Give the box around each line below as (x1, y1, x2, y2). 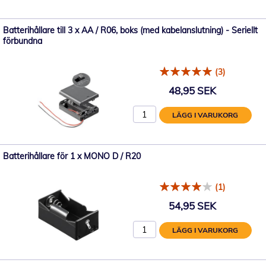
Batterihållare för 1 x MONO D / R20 (3, 150, 141, 161)
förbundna (3, 35, 42, 46)
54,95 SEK (169, 199, 216, 213)
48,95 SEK (169, 84, 216, 97)
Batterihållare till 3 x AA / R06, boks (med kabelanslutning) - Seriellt (3, 24, 258, 36)
